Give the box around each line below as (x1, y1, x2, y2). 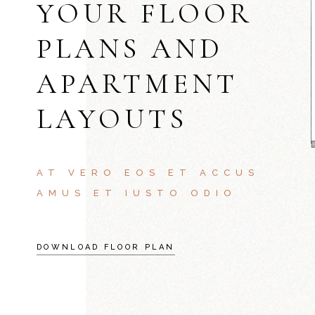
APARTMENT (37, 67, 238, 101)
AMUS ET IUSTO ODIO (37, 188, 237, 198)
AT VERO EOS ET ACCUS (37, 167, 259, 178)
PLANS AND (37, 32, 224, 65)
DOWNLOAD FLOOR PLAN (37, 242, 175, 252)
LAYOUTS (37, 102, 188, 136)
